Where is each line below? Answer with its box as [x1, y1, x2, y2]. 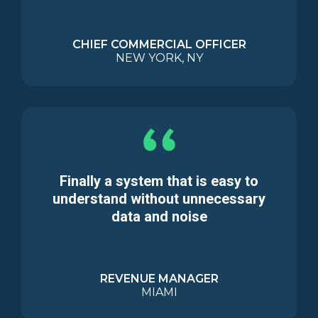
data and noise [111, 208, 207, 226]
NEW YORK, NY [115, 50, 203, 65]
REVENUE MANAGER [99, 272, 219, 286]
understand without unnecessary [53, 190, 265, 208]
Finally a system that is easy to [60, 172, 258, 190]
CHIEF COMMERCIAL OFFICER [72, 37, 246, 51]
